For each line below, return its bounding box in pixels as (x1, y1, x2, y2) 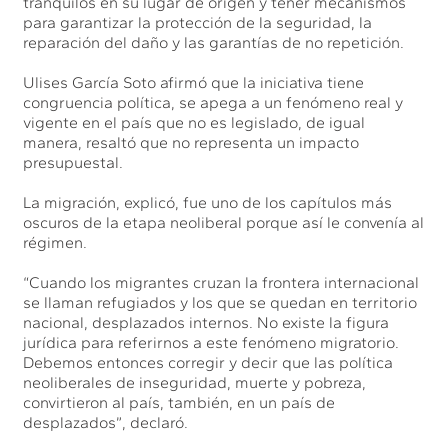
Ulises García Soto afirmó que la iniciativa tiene (23, 72, 365, 92)
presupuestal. (23, 152, 124, 172)
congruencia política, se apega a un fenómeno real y (23, 92, 404, 112)
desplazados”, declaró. (23, 412, 189, 432)
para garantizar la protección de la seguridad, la (23, 12, 373, 32)
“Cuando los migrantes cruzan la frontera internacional (23, 272, 420, 292)
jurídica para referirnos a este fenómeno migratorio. (23, 332, 400, 352)
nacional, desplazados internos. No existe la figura (23, 312, 390, 332)
